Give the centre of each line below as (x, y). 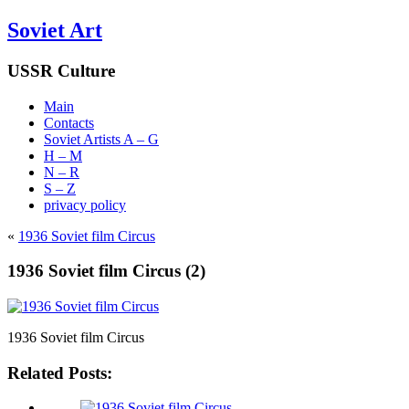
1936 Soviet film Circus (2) (106, 271)
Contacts (69, 122)
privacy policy (85, 204)
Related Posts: (60, 372)
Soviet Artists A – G (101, 139)
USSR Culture (61, 70)
